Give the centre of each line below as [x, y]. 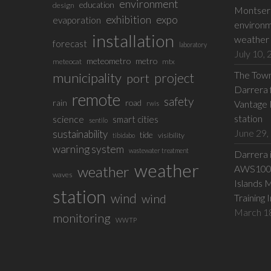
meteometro [108, 61]
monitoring [81, 218]
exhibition [128, 20]
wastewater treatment [158, 151]
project [174, 78]
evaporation [77, 20]
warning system [88, 149]
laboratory [193, 45]
